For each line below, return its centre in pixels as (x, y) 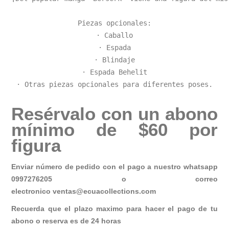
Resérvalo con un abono (114, 114)
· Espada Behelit (114, 72)
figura (36, 145)
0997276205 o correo (114, 179)
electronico (32, 191)
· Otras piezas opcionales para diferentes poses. (114, 84)
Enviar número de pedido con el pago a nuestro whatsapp (114, 166)
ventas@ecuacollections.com (105, 191)
